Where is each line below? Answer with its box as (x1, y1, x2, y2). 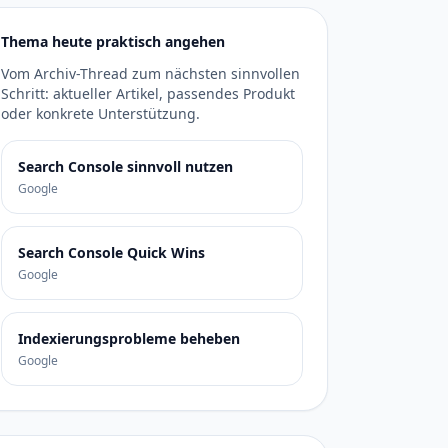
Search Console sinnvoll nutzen (18, 157, 233, 176)
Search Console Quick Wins (18, 243, 205, 262)
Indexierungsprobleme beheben (18, 329, 240, 348)
